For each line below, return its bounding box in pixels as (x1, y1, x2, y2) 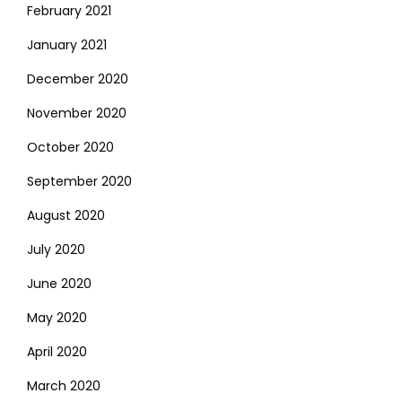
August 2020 (27, 205, 105, 224)
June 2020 (27, 274, 92, 293)
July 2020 (27, 240, 85, 258)
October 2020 (27, 137, 114, 156)
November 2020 (27, 103, 127, 122)
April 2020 (27, 342, 87, 361)
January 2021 (27, 35, 107, 54)
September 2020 (27, 171, 132, 190)
